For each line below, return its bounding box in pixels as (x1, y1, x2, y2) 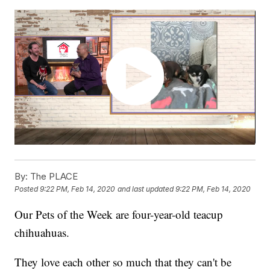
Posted (14, 184, 40, 194)
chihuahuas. (14, 225, 70, 240)
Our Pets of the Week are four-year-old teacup (14, 207, 224, 222)
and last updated (118, 184, 174, 194)
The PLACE (28, 171, 78, 183)
